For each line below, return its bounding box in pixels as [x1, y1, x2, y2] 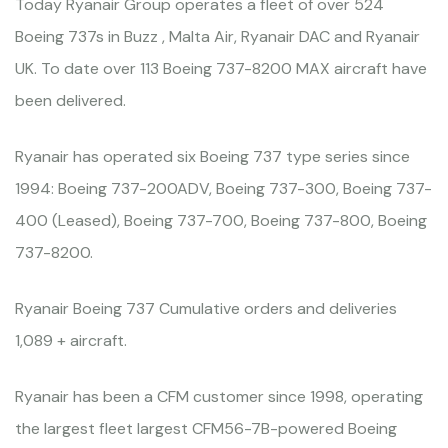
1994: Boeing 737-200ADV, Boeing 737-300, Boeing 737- [15, 178, 432, 200]
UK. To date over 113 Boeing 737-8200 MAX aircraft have [15, 58, 427, 80]
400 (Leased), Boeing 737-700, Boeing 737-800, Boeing [15, 210, 427, 232]
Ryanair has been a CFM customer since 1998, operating [15, 386, 423, 408]
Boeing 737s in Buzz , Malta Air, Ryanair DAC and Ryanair [15, 26, 420, 48]
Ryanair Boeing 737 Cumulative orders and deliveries [15, 298, 397, 320]
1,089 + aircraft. [15, 330, 127, 352]
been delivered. [15, 90, 126, 112]
